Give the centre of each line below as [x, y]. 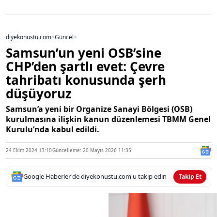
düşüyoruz [39, 93]
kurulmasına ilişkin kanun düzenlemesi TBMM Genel [108, 119]
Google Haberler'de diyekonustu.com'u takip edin [95, 177]
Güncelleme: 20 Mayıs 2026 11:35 [92, 150]
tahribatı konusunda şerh [86, 80]
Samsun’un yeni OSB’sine [84, 53]
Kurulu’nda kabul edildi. [53, 129]
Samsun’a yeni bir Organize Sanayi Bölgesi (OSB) [99, 109]
